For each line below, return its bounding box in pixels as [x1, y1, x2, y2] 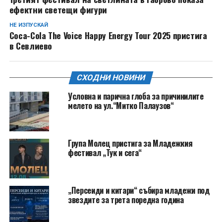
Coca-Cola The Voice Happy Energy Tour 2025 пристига [9, 29, 207, 42]
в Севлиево [9, 39, 53, 52]
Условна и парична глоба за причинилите [67, 90, 204, 102]
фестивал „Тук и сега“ [67, 147, 142, 159]
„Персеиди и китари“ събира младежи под [67, 184, 210, 196]
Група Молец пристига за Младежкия [67, 137, 193, 149]
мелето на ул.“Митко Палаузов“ [67, 100, 174, 111]
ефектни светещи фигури [9, 3, 107, 16]
